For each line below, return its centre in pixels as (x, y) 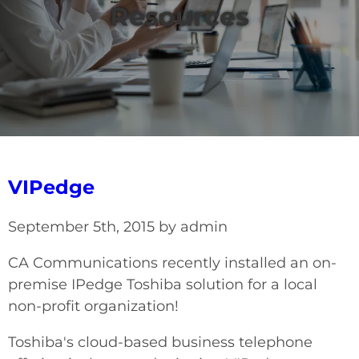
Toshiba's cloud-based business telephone (160, 343)
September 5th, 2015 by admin (118, 227)
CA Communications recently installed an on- (172, 263)
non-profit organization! (93, 307)
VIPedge (51, 188)
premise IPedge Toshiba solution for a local (163, 285)
